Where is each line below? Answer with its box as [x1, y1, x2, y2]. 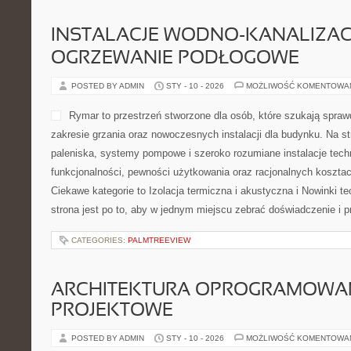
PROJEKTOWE [51, 302, 173, 320]
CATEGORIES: [71, 236, 128, 244]
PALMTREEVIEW [128, 236, 190, 244]
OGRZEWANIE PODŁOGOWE [51, 50, 299, 67]
